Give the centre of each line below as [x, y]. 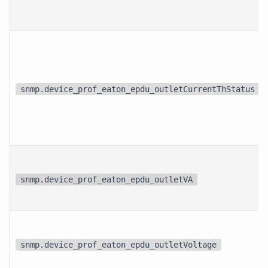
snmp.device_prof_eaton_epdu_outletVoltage [119, 244]
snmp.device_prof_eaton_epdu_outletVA [107, 179]
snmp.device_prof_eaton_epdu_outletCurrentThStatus [138, 89]
